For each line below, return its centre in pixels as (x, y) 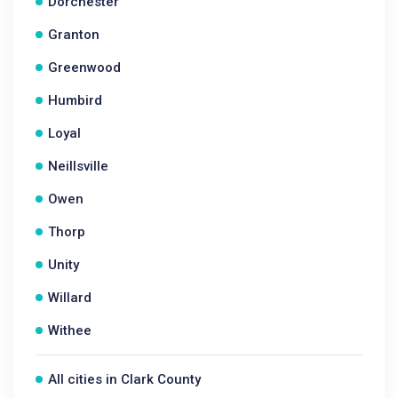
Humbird (75, 100)
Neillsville (78, 166)
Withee (70, 330)
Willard (70, 298)
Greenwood (84, 68)
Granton (74, 35)
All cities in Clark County (124, 379)
